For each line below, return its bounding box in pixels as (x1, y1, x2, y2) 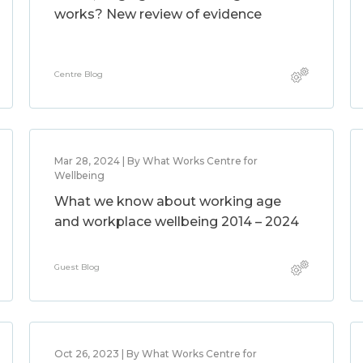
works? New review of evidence (53, 6, 262, 22)
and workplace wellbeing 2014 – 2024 (53, 214, 299, 229)
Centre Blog (53, 69, 103, 79)
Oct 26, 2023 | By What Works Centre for (53, 348, 257, 360)
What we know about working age (53, 194, 281, 209)
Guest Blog (53, 262, 100, 272)
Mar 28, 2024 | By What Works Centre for (53, 155, 258, 167)
